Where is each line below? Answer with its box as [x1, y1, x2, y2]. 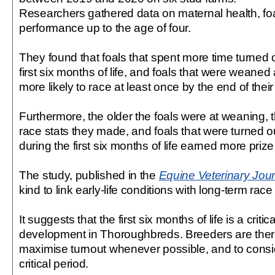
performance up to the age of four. [19, 21, 191, 34]
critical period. [19, 257, 89, 270]
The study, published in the [19, 168, 156, 182]
